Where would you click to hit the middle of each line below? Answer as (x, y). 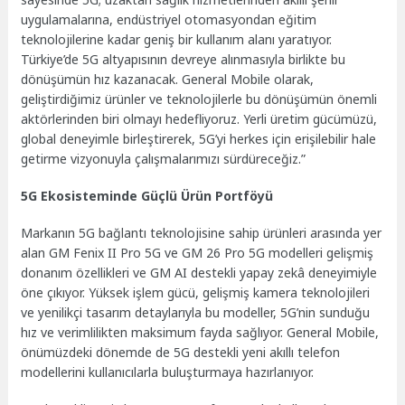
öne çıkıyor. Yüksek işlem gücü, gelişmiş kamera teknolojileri (196, 292)
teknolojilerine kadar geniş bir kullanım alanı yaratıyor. (177, 40)
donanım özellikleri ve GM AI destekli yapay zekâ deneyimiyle (199, 272)
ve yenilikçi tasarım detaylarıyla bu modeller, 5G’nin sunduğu (196, 312)
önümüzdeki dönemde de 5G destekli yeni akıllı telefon (181, 352)
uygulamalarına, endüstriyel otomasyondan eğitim (169, 20)
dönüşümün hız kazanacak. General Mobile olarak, (168, 80)
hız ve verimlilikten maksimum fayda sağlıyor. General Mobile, (200, 332)
